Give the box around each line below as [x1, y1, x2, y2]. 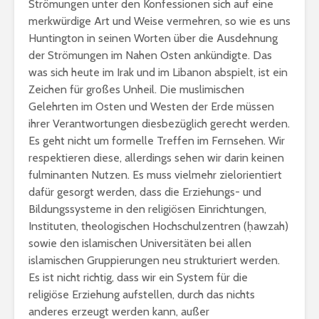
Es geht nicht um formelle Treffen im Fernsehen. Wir [28, 134, 285, 147]
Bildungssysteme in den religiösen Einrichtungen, [28, 202, 266, 216]
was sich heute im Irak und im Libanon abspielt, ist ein [28, 66, 288, 79]
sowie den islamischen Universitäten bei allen [28, 236, 251, 250]
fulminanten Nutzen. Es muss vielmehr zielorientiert [28, 168, 282, 182]
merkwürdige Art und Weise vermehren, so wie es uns [28, 14, 291, 28]
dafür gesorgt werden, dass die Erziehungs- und [28, 185, 261, 199]
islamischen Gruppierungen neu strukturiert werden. [28, 253, 280, 267]
